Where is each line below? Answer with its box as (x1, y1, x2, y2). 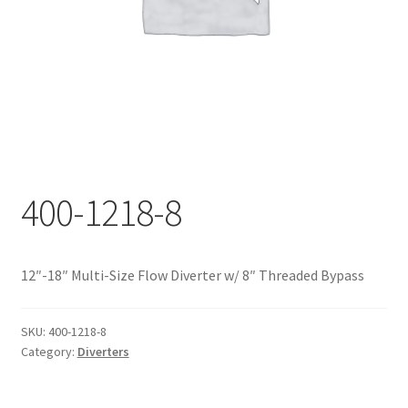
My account (20, 39, 91, 58)
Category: (20, 342, 77, 360)
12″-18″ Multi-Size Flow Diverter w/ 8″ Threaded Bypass (20, 266, 364, 285)
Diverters (76, 342, 129, 360)
